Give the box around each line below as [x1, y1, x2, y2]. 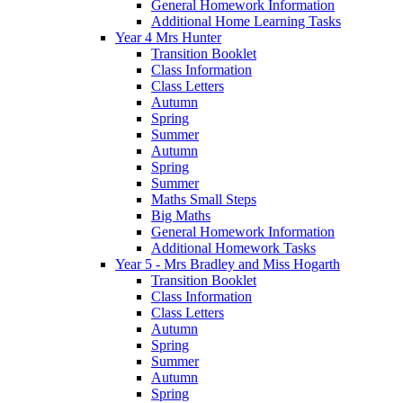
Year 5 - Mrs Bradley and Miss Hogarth [115, 255, 340, 272]
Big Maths [151, 207, 210, 223]
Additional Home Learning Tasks [151, 13, 341, 29]
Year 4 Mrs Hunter [115, 29, 221, 45]
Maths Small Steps [151, 191, 256, 207]
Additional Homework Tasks [151, 239, 316, 255]
